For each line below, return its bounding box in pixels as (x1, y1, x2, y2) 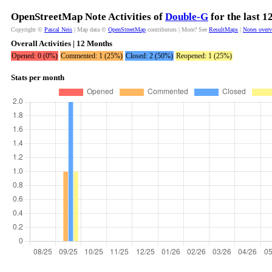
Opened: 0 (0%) (12, 52, 58, 60)
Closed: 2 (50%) (126, 52, 173, 60)
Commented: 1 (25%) (61, 52, 123, 60)
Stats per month (11, 73, 64, 82)
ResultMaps (209, 26, 238, 33)
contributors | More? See (146, 26, 209, 33)
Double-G (165, 11, 208, 22)
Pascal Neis (44, 26, 72, 33)
